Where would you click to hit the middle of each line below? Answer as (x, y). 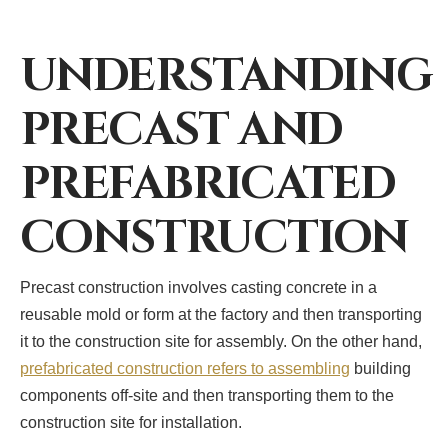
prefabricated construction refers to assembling (185, 368)
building (380, 368)
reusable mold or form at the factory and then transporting (221, 314)
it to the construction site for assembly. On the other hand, (221, 341)
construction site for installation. (131, 422)
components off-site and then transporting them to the (207, 395)
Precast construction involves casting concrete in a (198, 287)
